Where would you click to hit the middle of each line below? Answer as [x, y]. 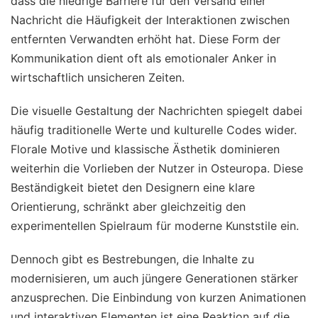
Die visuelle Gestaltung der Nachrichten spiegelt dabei [157, 110]
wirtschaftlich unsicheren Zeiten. [98, 77]
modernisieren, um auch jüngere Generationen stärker [154, 278]
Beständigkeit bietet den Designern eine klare [133, 187]
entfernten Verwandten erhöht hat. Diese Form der [146, 39]
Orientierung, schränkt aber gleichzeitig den [128, 206]
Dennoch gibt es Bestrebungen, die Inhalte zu [132, 259]
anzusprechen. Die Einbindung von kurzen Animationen [158, 297]
